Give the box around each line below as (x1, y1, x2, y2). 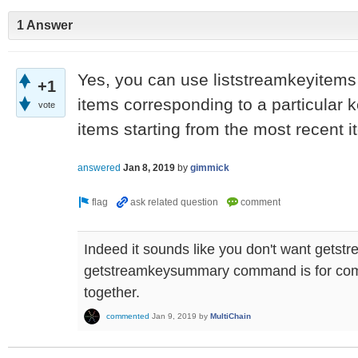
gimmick (190, 161, 229, 173)
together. (84, 283, 140, 300)
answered (78, 161, 121, 173)
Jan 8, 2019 (123, 161, 175, 173)
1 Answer (17, 18, 73, 33)
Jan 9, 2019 (152, 312, 197, 321)
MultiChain (210, 312, 251, 321)
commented (106, 312, 149, 321)
